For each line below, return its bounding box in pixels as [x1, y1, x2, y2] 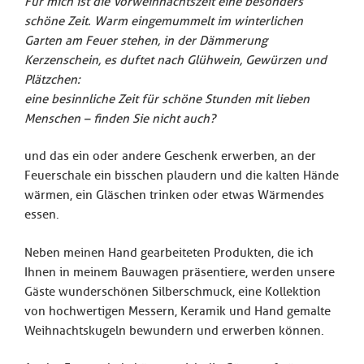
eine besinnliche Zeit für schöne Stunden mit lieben [24, 91, 310, 106]
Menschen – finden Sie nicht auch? [24, 110, 215, 126]
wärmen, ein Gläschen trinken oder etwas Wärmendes [24, 188, 324, 203]
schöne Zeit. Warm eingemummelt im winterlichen [24, 13, 303, 28]
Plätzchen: [24, 71, 80, 87]
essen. [24, 207, 59, 223]
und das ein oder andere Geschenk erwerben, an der [24, 149, 316, 164]
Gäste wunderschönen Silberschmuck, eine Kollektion [24, 284, 321, 299]
